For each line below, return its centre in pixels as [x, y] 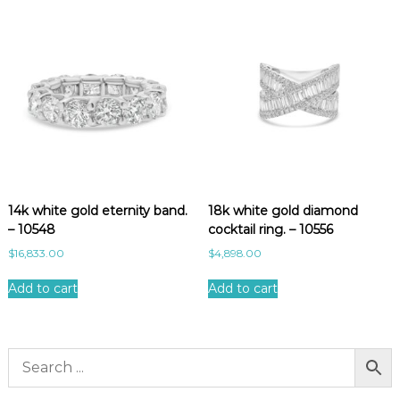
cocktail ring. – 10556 [270, 229]
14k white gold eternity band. [97, 210]
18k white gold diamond [283, 210]
